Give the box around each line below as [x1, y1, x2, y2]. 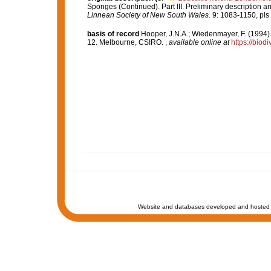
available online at [168, 38, 229, 47]
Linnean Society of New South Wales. [87, 11, 211, 20]
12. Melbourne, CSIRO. [87, 38, 165, 47]
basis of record [87, 29, 139, 38]
